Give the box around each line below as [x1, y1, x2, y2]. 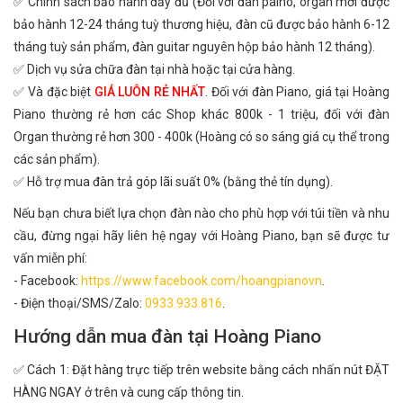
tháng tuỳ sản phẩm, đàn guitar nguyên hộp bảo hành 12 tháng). [13, 40, 375, 54]
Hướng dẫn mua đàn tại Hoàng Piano [13, 326, 321, 347]
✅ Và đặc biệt [13, 85, 94, 99]
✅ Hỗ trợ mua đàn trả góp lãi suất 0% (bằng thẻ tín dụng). [13, 175, 333, 189]
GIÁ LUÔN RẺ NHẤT [94, 85, 206, 99]
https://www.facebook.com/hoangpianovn [81, 273, 322, 288]
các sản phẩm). [13, 152, 100, 166]
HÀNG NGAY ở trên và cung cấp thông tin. [13, 385, 244, 399]
